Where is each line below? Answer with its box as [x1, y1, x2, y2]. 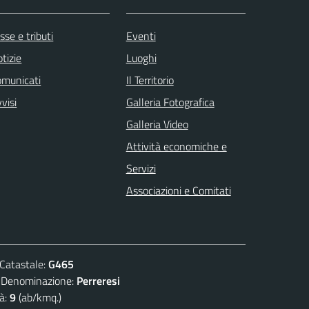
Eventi [126, 27, 156, 44]
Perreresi [77, 272, 120, 289]
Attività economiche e [126, 137, 227, 154]
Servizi [126, 159, 156, 177]
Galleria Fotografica [126, 93, 215, 110]
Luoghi [126, 49, 157, 66]
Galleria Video [126, 115, 188, 132]
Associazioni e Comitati [126, 181, 231, 199]
